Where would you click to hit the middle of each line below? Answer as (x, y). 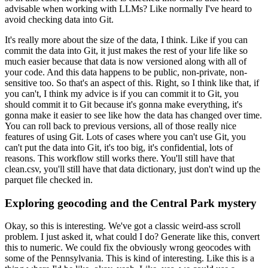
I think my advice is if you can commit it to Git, (133, 93)
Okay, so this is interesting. (55, 226)
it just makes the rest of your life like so (174, 50)
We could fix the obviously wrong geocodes (148, 248)
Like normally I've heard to (201, 8)
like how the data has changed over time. (185, 115)
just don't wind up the (220, 169)
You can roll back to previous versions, (78, 126)
